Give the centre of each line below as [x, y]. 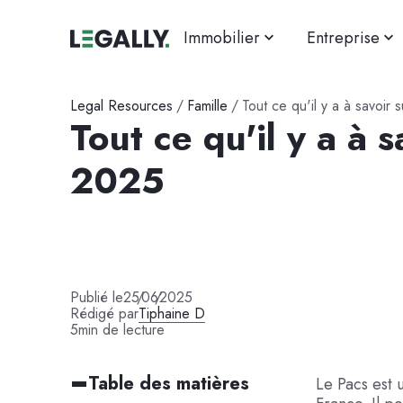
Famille [207, 105]
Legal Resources [121, 105]
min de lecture [121, 329]
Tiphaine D [171, 313]
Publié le [96, 297]
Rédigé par [104, 313]
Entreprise [343, 38]
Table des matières [168, 384]
